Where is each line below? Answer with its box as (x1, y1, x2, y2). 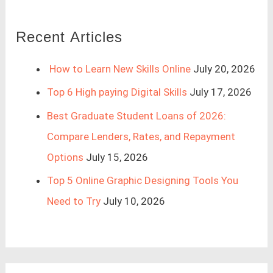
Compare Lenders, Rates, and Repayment (47, 130, 236, 143)
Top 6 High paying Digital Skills (47, 86, 188, 99)
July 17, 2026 (190, 86, 252, 99)
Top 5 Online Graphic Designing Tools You (47, 174, 239, 186)
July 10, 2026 (103, 194, 166, 207)
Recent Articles (16, 29, 122, 46)
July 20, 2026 (193, 63, 256, 76)
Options (47, 151, 84, 163)
